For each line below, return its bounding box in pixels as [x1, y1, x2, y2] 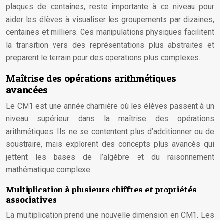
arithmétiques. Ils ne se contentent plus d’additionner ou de [6, 127, 214, 136]
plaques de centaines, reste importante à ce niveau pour [6, 2, 214, 11]
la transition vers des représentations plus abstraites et [6, 40, 214, 50]
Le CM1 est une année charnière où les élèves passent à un [6, 101, 214, 110]
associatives [6, 194, 57, 205]
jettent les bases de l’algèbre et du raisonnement [6, 152, 214, 162]
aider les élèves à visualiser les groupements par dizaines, [6, 15, 214, 24]
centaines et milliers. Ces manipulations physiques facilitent [6, 27, 214, 37]
